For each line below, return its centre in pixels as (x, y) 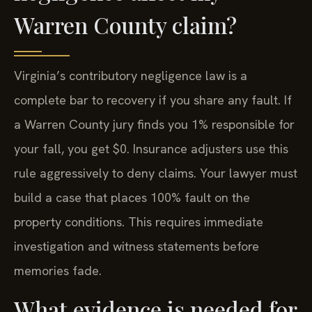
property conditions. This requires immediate (139, 221)
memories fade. (58, 270)
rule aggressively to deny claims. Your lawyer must (156, 173)
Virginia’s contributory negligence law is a (131, 75)
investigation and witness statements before (136, 246)
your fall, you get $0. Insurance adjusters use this (151, 148)
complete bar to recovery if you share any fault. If (153, 100)
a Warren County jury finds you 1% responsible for (154, 124)
